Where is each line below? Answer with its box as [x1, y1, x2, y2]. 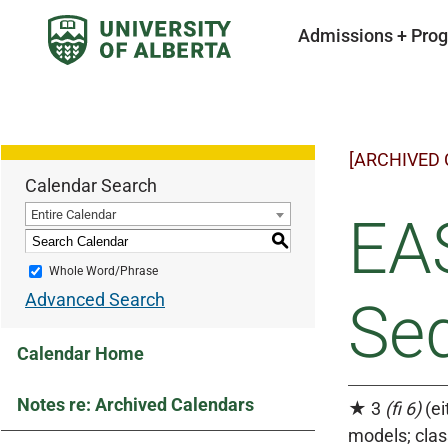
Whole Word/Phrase [49, 264, 158, 279]
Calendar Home [17, 343, 144, 364]
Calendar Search [25, 175, 157, 196]
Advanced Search [25, 289, 165, 310]
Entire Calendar [31, 207, 116, 222]
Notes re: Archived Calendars [17, 394, 254, 415]
